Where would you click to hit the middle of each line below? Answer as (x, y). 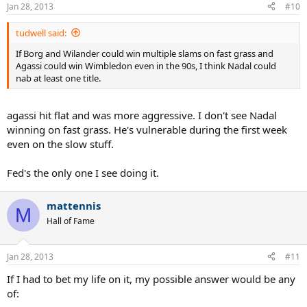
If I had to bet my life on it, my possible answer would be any (151, 279)
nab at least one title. (58, 78)
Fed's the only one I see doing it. (83, 173)
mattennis (74, 206)
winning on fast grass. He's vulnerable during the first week (147, 130)
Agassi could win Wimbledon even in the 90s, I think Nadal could (146, 65)
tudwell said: (41, 33)
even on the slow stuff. (60, 144)
